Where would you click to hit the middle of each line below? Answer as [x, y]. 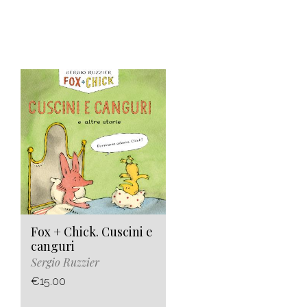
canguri [53, 246]
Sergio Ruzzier [65, 262]
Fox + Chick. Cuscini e [92, 232]
